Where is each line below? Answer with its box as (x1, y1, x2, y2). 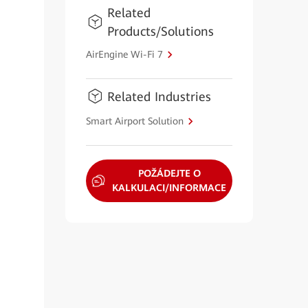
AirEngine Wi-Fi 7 (85, 48, 163, 60)
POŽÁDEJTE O (137, 168, 201, 179)
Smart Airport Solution (85, 115, 184, 126)
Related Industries (107, 89, 211, 104)
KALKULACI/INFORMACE (112, 182, 227, 193)
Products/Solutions (107, 24, 214, 38)
